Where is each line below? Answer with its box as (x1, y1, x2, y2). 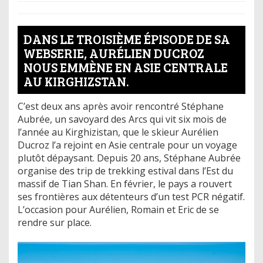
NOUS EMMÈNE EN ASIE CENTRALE (23, 58, 228, 76)
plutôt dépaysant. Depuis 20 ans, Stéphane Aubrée (18, 151, 241, 165)
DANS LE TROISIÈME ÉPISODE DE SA (23, 30, 230, 48)
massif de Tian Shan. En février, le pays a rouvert (18, 177, 232, 191)
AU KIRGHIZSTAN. (23, 72, 129, 90)
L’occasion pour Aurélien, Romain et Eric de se (18, 203, 219, 217)
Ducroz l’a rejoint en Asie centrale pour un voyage (18, 139, 237, 152)
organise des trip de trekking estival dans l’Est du (18, 164, 233, 178)
